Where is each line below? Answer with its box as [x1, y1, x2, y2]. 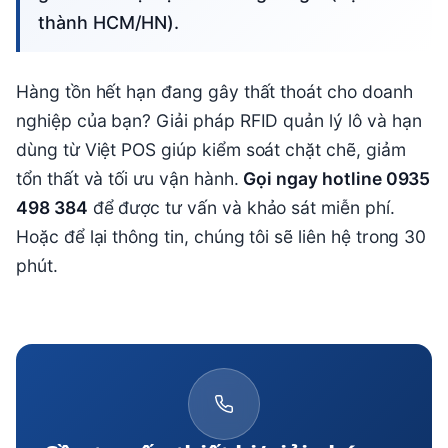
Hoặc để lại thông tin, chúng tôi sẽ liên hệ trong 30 [16, 226, 427, 248]
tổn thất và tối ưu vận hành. [16, 168, 244, 190]
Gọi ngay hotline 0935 [243, 168, 431, 190]
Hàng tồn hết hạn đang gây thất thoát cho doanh [16, 81, 413, 103]
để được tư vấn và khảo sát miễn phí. [87, 197, 395, 219]
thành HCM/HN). [38, 12, 180, 34]
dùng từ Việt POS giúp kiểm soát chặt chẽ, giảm [16, 139, 406, 161]
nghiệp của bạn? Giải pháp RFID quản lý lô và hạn [16, 110, 422, 132]
